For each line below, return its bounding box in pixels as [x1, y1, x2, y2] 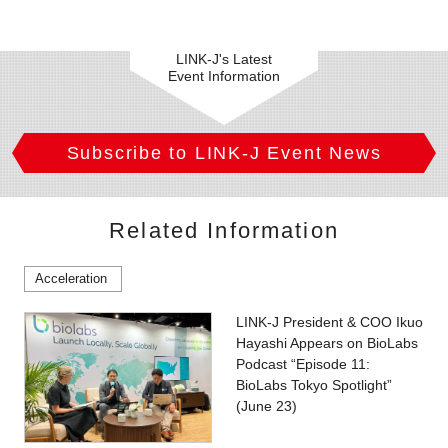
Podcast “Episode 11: [235, 355, 370, 372]
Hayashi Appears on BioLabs [235, 334, 418, 351]
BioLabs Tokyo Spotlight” [235, 376, 392, 393]
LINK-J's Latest [175, 50, 272, 67]
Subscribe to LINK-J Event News [66, 143, 382, 164]
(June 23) [235, 397, 297, 414]
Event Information [167, 67, 280, 84]
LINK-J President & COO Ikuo [235, 313, 423, 330]
